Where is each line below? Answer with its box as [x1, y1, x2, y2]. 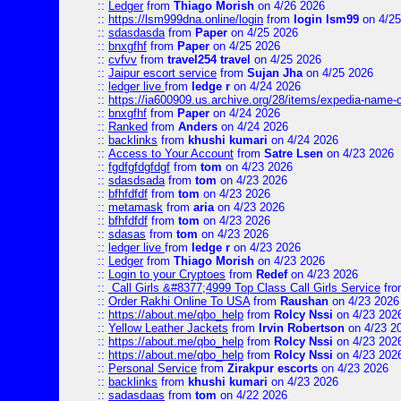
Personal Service [108, 362, 197, 375]
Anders [178, 120, 221, 133]
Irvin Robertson [259, 321, 345, 335]
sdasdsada [108, 174, 165, 187]
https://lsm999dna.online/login [108, 13, 263, 26]
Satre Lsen [264, 147, 323, 160]
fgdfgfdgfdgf [108, 160, 170, 174]
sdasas [108, 227, 146, 241]
